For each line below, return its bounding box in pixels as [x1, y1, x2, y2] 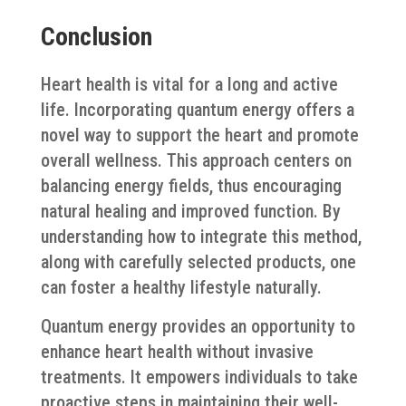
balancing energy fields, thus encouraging [40, 174, 342, 197]
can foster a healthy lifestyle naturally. [40, 275, 322, 298]
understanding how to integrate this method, [40, 225, 362, 247]
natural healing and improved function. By [40, 199, 341, 222]
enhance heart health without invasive [40, 340, 314, 362]
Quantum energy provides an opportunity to [40, 314, 355, 337]
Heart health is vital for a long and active [40, 72, 338, 95]
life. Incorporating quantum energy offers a [40, 98, 354, 121]
